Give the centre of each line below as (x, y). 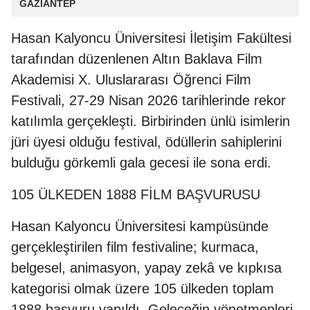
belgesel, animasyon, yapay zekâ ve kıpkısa (146, 268)
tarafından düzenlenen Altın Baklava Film (137, 59)
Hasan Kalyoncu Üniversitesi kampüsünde (140, 226)
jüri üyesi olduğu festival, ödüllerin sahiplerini (146, 142)
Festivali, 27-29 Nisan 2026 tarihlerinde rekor (148, 100)
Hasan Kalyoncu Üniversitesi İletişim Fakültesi (151, 38)
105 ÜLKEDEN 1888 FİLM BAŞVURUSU (136, 194)
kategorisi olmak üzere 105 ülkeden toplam (143, 289)
